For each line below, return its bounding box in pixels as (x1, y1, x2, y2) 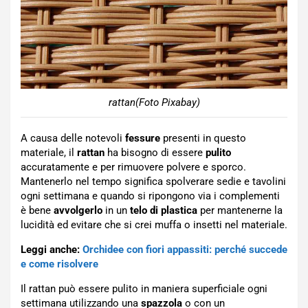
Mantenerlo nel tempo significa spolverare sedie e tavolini (21, 175, 286, 188)
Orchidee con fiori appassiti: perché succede (80, 243, 287, 256)
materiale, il (21, 146, 77, 159)
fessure (125, 132, 160, 145)
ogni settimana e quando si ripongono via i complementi (21, 190, 280, 203)
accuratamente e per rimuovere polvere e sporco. (21, 161, 246, 174)
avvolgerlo (54, 204, 102, 217)
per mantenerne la (197, 204, 283, 217)
